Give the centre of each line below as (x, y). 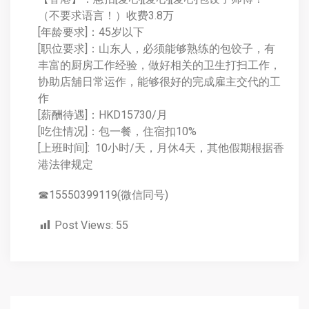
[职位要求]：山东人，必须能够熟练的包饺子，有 (157, 49)
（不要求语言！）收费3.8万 (106, 16)
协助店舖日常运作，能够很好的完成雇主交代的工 (159, 82)
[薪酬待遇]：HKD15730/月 (103, 115)
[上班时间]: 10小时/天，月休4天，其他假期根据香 (161, 148)
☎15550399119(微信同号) (103, 195)
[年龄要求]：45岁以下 (92, 32)
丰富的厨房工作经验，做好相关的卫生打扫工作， (159, 65)
